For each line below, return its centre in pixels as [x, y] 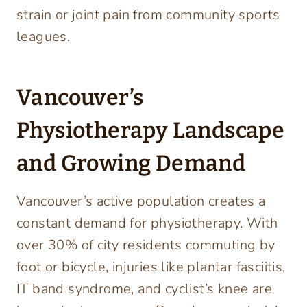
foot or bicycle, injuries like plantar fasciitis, [151, 267]
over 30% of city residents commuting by [146, 245]
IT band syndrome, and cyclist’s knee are [144, 289]
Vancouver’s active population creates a [141, 201]
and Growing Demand [131, 163]
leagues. [44, 37]
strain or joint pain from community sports [148, 15]
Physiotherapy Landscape [151, 131]
